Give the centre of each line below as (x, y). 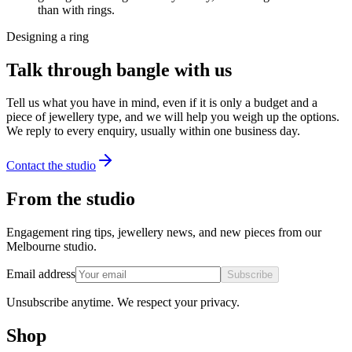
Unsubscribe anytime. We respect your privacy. (123, 302)
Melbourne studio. (51, 247)
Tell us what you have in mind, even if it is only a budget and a (162, 103)
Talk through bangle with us (119, 70)
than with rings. (76, 9)
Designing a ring (48, 36)
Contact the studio (51, 166)
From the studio (71, 199)
